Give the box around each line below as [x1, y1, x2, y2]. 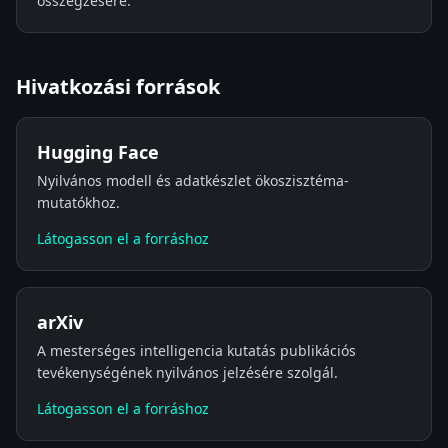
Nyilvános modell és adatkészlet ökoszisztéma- [37, 171, 349, 190]
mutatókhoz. [37, 193, 120, 212]
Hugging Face [37, 140, 159, 164]
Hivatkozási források [16, 73, 220, 100]
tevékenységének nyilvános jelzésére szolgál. [37, 363, 338, 382]
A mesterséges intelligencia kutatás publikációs [37, 341, 356, 360]
